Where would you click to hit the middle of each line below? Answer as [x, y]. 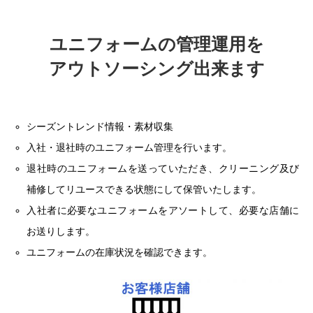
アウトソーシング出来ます [156, 68]
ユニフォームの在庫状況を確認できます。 [120, 252]
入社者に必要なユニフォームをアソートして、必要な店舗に [163, 210]
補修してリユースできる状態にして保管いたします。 [144, 189]
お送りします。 [61, 231]
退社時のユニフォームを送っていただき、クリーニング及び [163, 168]
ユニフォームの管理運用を [156, 44]
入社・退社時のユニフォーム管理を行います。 [130, 147]
